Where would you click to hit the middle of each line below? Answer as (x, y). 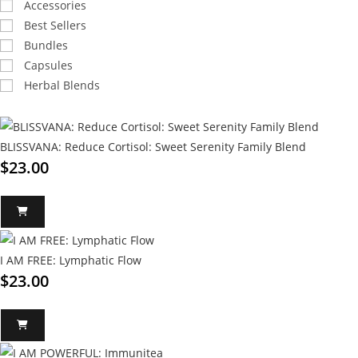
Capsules (48, 65)
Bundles (46, 45)
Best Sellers (55, 25)
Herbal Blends (62, 85)
